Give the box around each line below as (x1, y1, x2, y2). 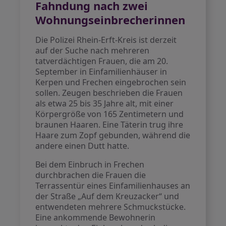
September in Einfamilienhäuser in (35, 66, 167, 77)
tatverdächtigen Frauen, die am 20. (35, 55, 168, 67)
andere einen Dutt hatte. (35, 140, 130, 151)
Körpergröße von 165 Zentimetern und (35, 108, 184, 120)
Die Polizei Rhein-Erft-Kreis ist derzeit (35, 34, 177, 45)
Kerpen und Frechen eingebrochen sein (35, 77, 187, 88)
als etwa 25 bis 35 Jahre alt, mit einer (35, 98, 174, 109)
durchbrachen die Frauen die (35, 169, 146, 181)
